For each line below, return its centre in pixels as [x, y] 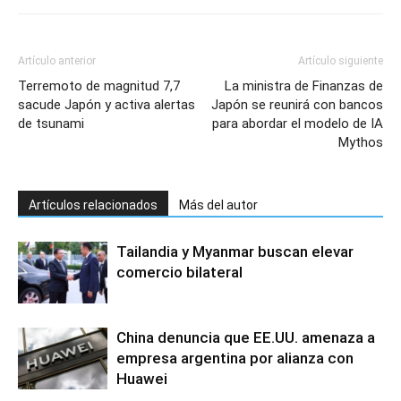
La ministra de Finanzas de [304, 85]
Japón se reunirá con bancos [297, 104]
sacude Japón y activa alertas [107, 104]
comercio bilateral [179, 272]
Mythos [361, 142]
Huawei [142, 378]
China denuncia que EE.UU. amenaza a [246, 337]
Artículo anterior [57, 60]
